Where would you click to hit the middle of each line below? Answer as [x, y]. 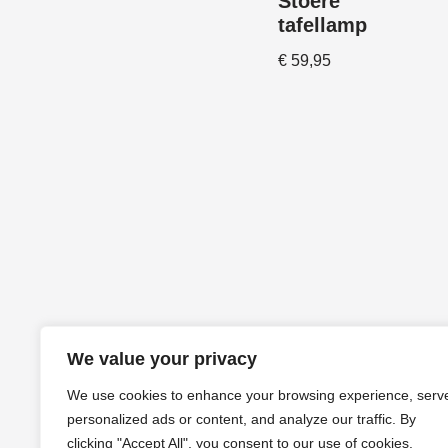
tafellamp [322, 24]
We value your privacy [162, 359]
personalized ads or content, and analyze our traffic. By [241, 419]
